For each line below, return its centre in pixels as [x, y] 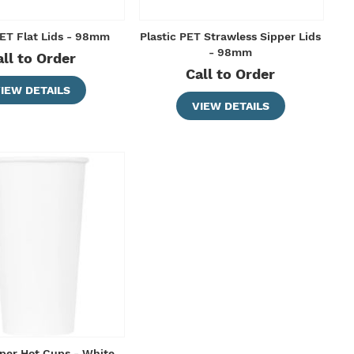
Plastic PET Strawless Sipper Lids [231, 37]
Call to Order [231, 74]
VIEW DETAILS [230, 106]
